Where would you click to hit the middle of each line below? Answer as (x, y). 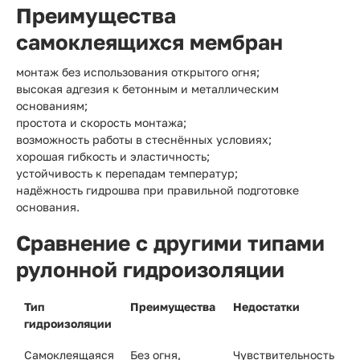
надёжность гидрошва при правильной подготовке (157, 190)
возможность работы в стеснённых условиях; (144, 139)
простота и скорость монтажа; (101, 123)
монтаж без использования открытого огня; (138, 72)
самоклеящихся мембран (149, 42)
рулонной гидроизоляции (150, 270)
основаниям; (52, 106)
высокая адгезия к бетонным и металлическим (147, 89)
